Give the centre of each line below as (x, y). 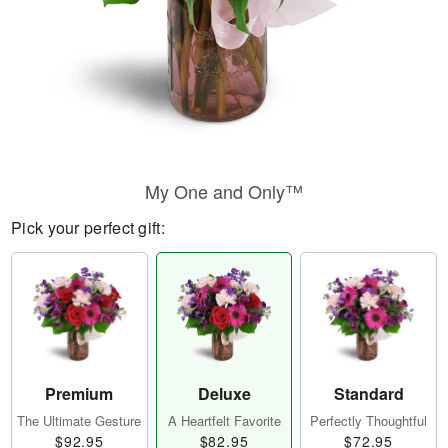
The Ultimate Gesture (79, 421)
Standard (368, 394)
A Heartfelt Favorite (224, 421)
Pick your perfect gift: (88, 227)
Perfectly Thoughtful (369, 421)
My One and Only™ (224, 191)
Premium (79, 394)
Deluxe (224, 394)
